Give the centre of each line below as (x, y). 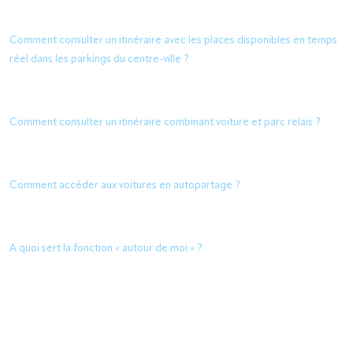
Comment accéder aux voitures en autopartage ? (125, 186)
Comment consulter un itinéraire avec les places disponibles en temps (173, 41)
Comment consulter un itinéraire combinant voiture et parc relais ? (165, 123)
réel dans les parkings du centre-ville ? (99, 59)
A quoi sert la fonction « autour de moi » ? (106, 249)
